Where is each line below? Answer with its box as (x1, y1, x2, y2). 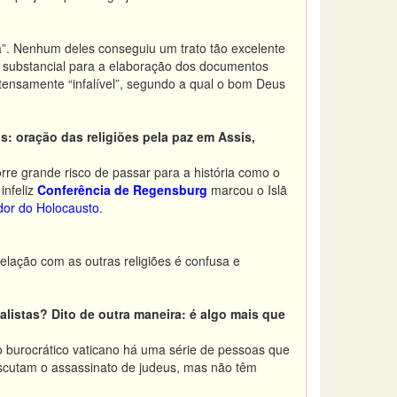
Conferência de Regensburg (37, 181, 207, 198)
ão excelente (214, 39, 285, 57)
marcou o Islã (207, 181, 287, 198)
